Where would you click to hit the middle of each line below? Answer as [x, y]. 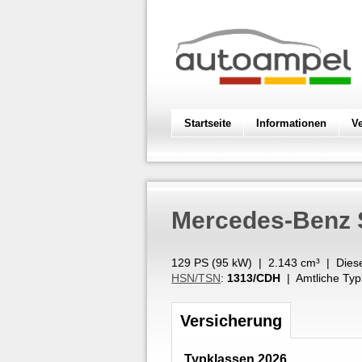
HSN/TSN [196, 278]
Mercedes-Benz [261, 220]
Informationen [291, 123]
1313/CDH [254, 278]
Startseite [208, 123]
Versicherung [231, 320]
